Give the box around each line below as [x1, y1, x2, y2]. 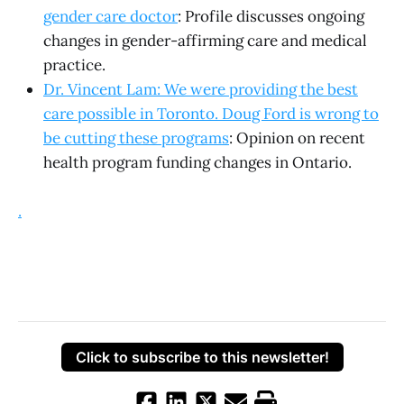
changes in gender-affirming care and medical [43, 30, 367, 50]
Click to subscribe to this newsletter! [75, 347, 329, 366]
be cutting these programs [43, 127, 229, 148]
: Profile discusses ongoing [178, 5, 364, 26]
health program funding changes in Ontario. [43, 151, 352, 172]
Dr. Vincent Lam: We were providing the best [43, 78, 358, 99]
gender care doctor [43, 5, 178, 26]
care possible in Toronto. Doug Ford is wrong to [43, 103, 379, 124]
